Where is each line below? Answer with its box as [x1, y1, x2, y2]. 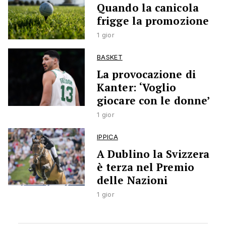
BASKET [97, 53, 123, 62]
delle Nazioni [97, 173, 168, 188]
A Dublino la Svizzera [97, 147, 210, 161]
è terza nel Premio [97, 160, 194, 175]
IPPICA [97, 133, 118, 141]
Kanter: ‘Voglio [97, 80, 177, 95]
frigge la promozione [97, 14, 209, 28]
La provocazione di [97, 67, 196, 82]
